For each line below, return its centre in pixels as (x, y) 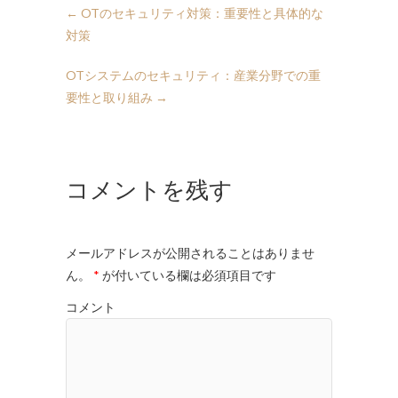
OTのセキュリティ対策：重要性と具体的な (201, 13)
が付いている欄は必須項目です (188, 275)
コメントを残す (149, 189)
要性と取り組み (111, 98)
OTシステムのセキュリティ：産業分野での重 (193, 76)
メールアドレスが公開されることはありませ (190, 252)
